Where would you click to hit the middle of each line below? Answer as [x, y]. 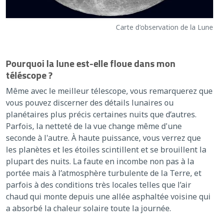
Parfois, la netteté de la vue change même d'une [94, 126]
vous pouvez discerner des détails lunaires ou [90, 102]
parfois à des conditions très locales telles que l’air [99, 185]
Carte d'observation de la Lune [164, 27]
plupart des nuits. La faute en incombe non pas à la [100, 161]
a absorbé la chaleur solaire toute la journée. [88, 208]
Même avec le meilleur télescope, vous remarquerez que [109, 91]
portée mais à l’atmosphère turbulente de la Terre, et [104, 173]
